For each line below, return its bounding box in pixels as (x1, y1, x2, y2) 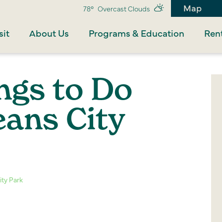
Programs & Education (89, 26, 185, 40)
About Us (29, 26, 69, 40)
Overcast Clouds (98, 3, 150, 13)
